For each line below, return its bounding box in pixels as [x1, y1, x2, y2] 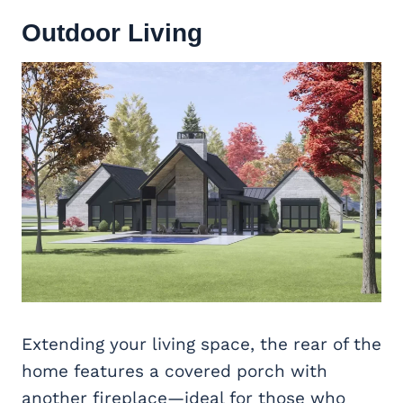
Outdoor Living [22, 18, 202, 47]
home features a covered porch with [22, 360, 327, 381]
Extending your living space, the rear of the [22, 333, 381, 354]
